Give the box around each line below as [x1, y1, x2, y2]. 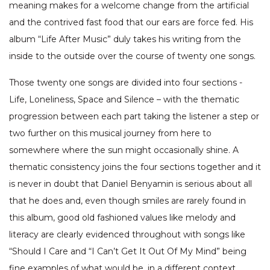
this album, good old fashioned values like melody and [9, 212, 236, 224]
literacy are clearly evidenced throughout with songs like [9, 229, 245, 240]
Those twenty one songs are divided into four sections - [9, 77, 242, 89]
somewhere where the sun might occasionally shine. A [9, 145, 239, 156]
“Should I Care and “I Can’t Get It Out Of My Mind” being [9, 246, 246, 257]
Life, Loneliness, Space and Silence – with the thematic [9, 94, 239, 105]
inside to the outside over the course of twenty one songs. [9, 51, 256, 62]
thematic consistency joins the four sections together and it [9, 162, 261, 173]
